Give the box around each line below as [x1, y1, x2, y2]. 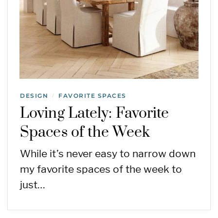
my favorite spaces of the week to [20, 163, 182, 175]
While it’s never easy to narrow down [20, 147, 196, 160]
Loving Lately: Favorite [20, 104, 169, 123]
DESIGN [20, 92, 48, 99]
